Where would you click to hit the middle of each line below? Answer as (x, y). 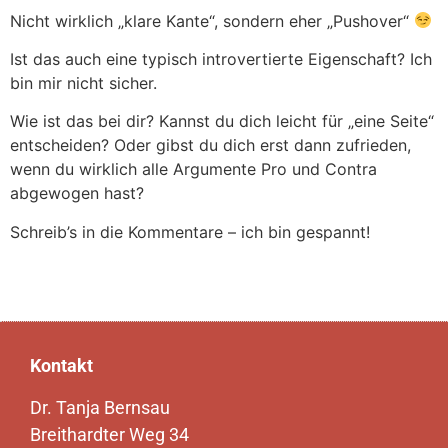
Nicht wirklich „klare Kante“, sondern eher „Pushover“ (212, 20)
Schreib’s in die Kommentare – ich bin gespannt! (190, 231)
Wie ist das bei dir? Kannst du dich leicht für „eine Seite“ (222, 121)
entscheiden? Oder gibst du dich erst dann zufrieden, (210, 145)
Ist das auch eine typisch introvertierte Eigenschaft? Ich (221, 59)
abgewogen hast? (77, 193)
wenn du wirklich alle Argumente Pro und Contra (193, 169)
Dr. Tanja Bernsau (100, 407)
